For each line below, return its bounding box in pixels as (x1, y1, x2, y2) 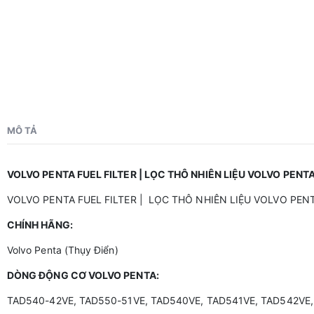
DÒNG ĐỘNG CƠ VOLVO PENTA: (7, 269, 161, 282)
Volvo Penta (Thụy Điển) (7, 244, 118, 257)
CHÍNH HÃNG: (7, 219, 75, 231)
